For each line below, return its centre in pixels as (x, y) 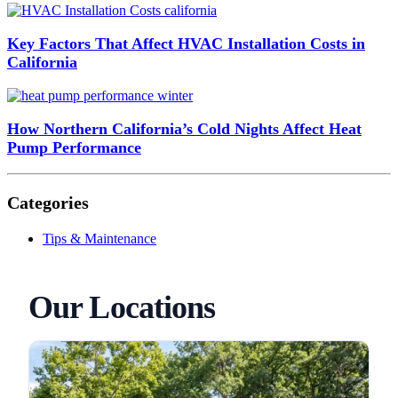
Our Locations (122, 308)
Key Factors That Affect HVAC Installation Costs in (186, 44)
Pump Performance (74, 148)
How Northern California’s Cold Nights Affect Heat (184, 129)
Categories (48, 203)
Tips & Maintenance (99, 239)
